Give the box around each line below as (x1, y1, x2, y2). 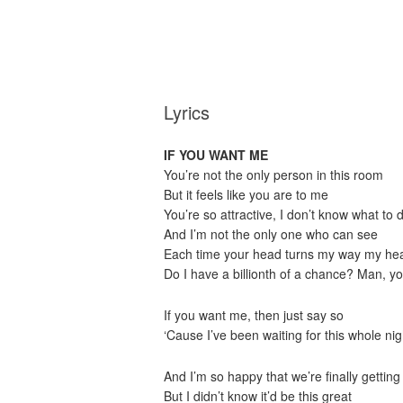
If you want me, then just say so (164, 306, 344, 324)
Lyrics (164, 99, 210, 125)
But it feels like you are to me (164, 185, 328, 203)
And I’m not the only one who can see (164, 225, 378, 243)
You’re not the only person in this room (164, 166, 383, 184)
